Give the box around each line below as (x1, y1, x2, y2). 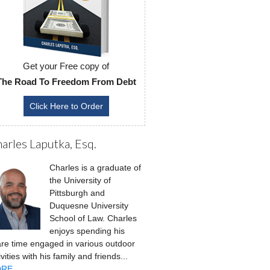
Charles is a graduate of (49, 163, 141, 173)
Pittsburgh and (49, 188, 105, 198)
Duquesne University (49, 201, 128, 211)
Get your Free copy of (23, 61, 110, 72)
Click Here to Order (29, 101, 103, 111)
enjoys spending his (49, 226, 125, 236)
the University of (49, 175, 111, 186)
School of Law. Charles (49, 213, 137, 224)
